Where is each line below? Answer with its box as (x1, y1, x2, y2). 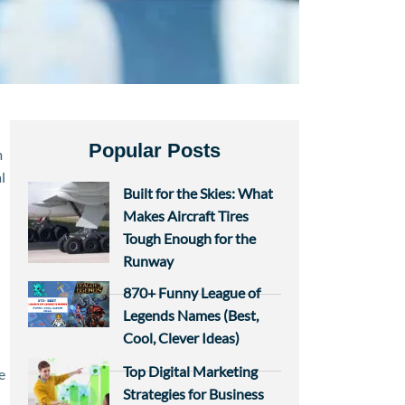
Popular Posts (89, 138, 221, 162)
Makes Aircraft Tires (123, 206, 249, 224)
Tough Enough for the (123, 229, 256, 247)
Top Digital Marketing (123, 363, 258, 381)
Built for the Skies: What (123, 184, 273, 202)
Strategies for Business (123, 385, 264, 403)
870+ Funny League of (123, 283, 260, 301)
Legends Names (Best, (123, 306, 259, 324)
